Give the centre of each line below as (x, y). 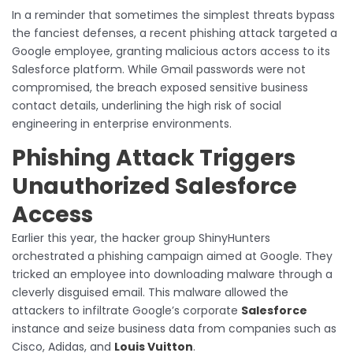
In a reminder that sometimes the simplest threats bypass (173, 15)
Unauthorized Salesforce (154, 186)
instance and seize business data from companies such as (174, 328)
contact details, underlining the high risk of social (147, 105)
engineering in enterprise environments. (122, 123)
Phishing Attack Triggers (154, 158)
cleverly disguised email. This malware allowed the (150, 292)
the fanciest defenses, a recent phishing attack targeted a (175, 33)
